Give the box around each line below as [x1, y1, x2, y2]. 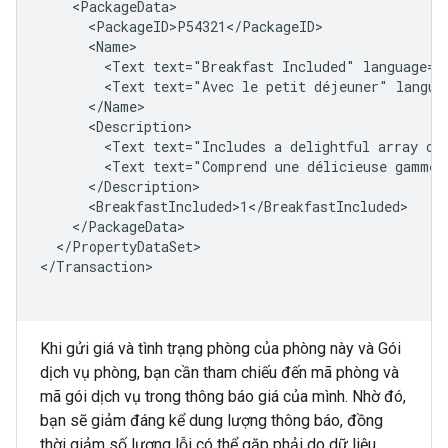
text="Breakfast [153, 57, 274, 76]
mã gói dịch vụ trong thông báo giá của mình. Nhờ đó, [40, 387, 406, 406]
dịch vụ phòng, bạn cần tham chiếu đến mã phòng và [40, 363, 399, 382]
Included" [282, 57, 355, 76]
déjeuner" [314, 77, 388, 96]
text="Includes [153, 137, 266, 156]
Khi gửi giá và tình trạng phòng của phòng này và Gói [40, 339, 401, 358]
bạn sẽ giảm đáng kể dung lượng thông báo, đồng [40, 411, 383, 430]
